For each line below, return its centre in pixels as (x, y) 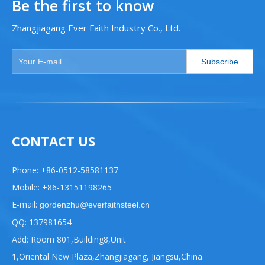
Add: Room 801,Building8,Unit (69, 239)
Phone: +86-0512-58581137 (65, 170)
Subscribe (220, 62)
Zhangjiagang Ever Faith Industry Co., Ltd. (96, 28)
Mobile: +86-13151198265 (62, 187)
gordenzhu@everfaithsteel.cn (93, 204)
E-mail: (25, 204)
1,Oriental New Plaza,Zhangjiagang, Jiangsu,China (107, 256)
